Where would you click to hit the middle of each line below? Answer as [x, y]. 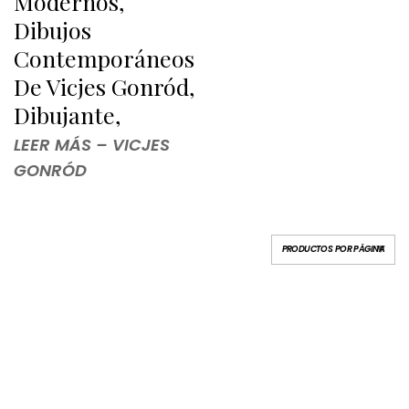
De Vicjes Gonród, [104, 87]
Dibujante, [67, 115]
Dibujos [52, 30]
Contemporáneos [104, 58]
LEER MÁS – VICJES [92, 144]
